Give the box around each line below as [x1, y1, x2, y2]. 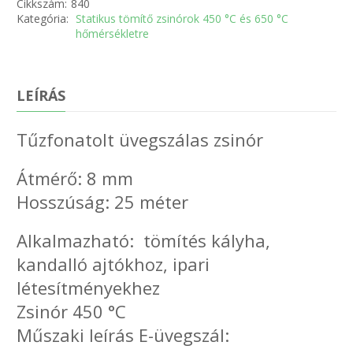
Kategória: [17, 11, 72, 27]
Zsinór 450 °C [17, 299, 127, 324]
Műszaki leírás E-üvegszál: [17, 323, 230, 347]
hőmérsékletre [76, 26, 150, 42]
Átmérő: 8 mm [17, 166, 134, 191]
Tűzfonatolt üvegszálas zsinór [17, 128, 269, 152]
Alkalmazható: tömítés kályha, [17, 229, 271, 253]
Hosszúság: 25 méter [17, 190, 189, 214]
